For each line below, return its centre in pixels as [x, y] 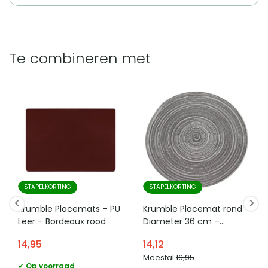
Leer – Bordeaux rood [62, 221]
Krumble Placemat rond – [197, 208]
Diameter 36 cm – [181, 221]
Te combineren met [80, 58]
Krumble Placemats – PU [69, 208]
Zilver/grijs [164, 234]
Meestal [159, 257]
